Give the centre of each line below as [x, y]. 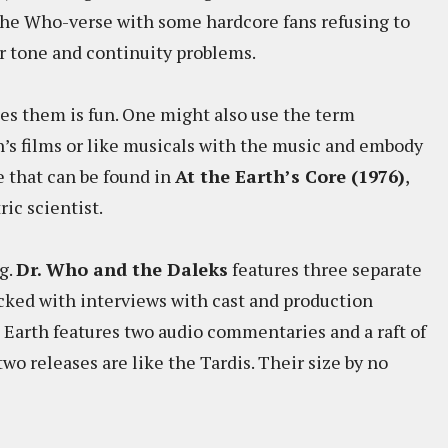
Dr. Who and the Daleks [122, 269]
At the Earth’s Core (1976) [290, 176]
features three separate [325, 269]
